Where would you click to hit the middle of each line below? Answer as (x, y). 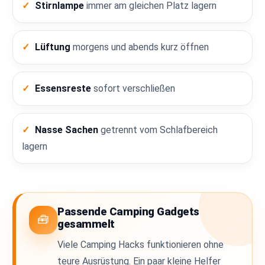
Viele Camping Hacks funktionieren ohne (141, 244)
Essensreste (63, 88)
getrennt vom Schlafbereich (158, 130)
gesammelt (86, 224)
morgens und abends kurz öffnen (140, 47)
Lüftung (53, 47)
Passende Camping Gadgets (128, 211)
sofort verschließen (133, 88)
